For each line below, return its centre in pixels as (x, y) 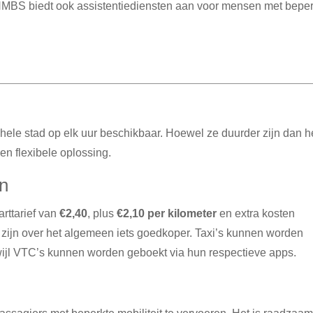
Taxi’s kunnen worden (249, 233)
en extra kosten (256, 213)
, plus (102, 213)
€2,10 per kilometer (167, 213)
